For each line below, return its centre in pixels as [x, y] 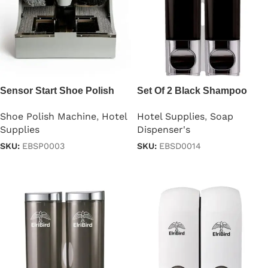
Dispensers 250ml [178, 104]
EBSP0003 [43, 146]
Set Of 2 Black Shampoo [192, 91]
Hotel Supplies [171, 116]
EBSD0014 [180, 146]
